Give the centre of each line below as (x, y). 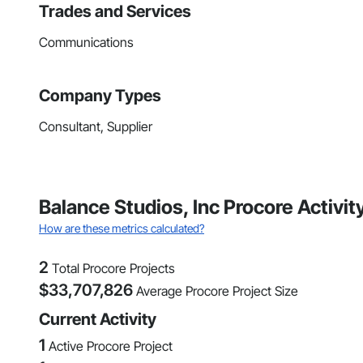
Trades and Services (115, 12)
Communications (86, 43)
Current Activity (98, 320)
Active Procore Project (111, 346)
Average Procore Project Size (217, 291)
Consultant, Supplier (96, 127)
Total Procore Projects (113, 269)
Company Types (100, 96)
